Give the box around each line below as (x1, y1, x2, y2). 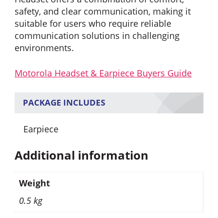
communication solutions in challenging (15, 29, 180, 41)
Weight (19, 177, 50, 189)
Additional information (15, 147, 148, 163)
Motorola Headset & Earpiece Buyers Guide (15, 67, 192, 79)
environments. (15, 41, 74, 54)
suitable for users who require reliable (15, 17, 171, 29)
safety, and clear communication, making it (15, 5, 191, 17)
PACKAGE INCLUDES (23, 97, 105, 109)
